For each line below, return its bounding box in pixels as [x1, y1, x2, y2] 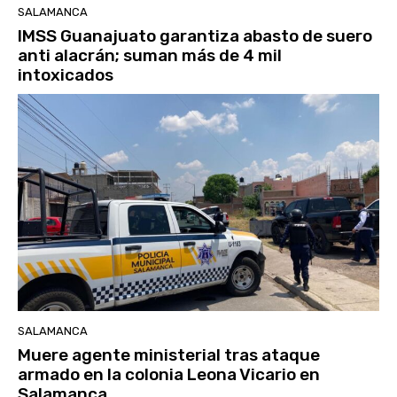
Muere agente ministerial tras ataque [18, 345, 320, 366]
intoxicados [18, 65, 113, 86]
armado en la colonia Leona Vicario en [18, 364, 320, 385]
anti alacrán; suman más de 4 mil [18, 45, 282, 66]
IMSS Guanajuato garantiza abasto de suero [18, 26, 372, 47]
